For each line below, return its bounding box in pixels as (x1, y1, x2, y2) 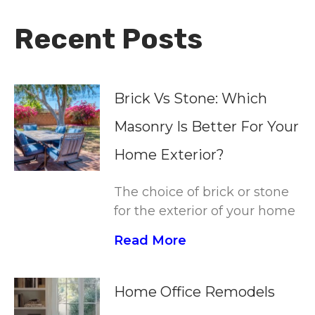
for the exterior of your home (114, 203, 296, 219)
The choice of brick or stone (114, 184, 290, 200)
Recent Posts (14, 22, 202, 56)
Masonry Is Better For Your (114, 118, 300, 136)
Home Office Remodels (114, 283, 276, 301)
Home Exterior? (114, 146, 225, 164)
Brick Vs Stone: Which (114, 90, 268, 108)
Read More (114, 233, 187, 249)
